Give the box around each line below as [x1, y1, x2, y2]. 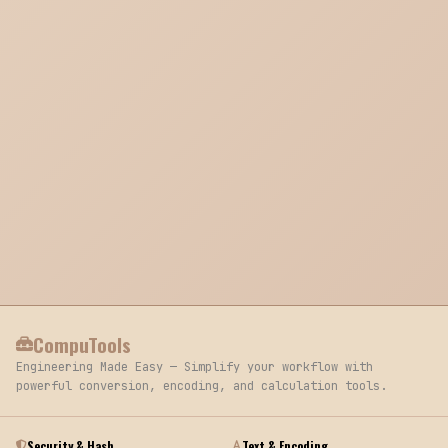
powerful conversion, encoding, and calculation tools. [16, 377, 387, 394]
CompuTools [33, 329, 131, 358]
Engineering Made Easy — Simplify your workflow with [16, 358, 373, 375]
